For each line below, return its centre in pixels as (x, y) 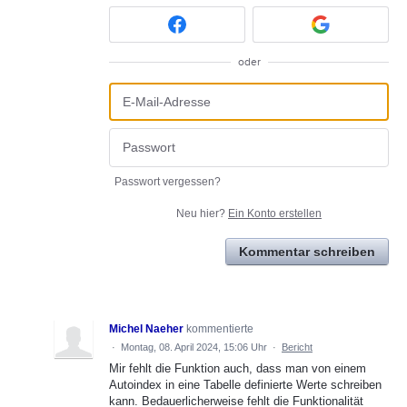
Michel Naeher (146, 328)
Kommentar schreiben (307, 251)
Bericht (297, 347)
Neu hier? (202, 213)
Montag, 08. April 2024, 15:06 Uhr (194, 347)
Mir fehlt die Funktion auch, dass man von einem (238, 368)
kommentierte (220, 328)
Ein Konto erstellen (275, 213)
